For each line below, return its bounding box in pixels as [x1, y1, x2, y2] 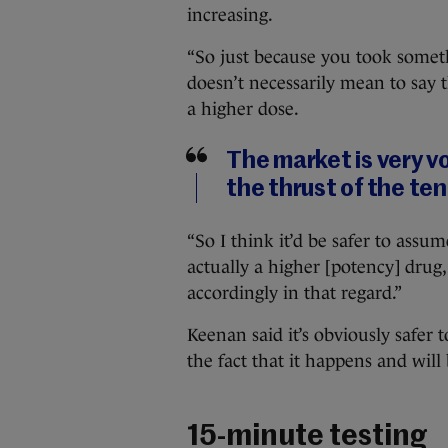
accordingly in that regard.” [187, 283, 402, 303]
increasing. [187, 5, 273, 25]
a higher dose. [187, 99, 299, 119]
